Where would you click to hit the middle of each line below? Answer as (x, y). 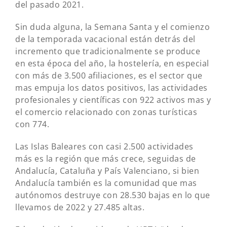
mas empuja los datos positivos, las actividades (111, 88)
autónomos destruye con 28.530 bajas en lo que (113, 195)
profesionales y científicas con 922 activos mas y (113, 100)
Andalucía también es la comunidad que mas (106, 183)
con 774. (32, 124)
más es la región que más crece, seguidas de (106, 159)
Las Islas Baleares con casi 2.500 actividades (104, 146)
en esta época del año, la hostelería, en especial (112, 63)
